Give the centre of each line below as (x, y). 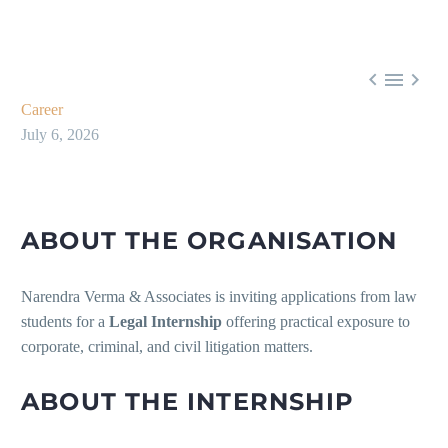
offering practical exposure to (316, 322)
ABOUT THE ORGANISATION (209, 241)
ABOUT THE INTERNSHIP (187, 402)
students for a (65, 322)
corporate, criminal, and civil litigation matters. (167, 347)
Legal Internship (165, 322)
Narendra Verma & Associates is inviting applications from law (219, 297)
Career (42, 110)
